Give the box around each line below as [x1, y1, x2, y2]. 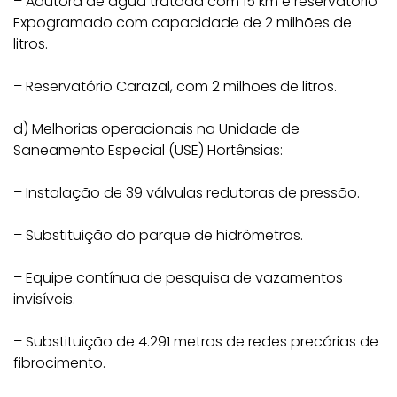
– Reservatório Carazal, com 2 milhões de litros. [13, 76, 337, 97]
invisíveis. [13, 289, 75, 309]
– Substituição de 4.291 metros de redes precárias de [13, 331, 378, 352]
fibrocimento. [13, 353, 105, 373]
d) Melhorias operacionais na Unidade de [13, 119, 300, 139]
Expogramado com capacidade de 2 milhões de [13, 12, 352, 33]
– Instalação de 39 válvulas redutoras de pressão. [13, 183, 360, 203]
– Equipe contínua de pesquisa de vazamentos [13, 268, 343, 288]
